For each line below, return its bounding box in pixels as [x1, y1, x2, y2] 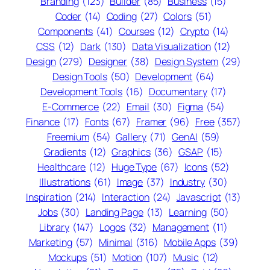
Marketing [28, 235, 72, 249]
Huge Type [111, 160, 157, 174]
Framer [136, 115, 167, 128]
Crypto [180, 24, 210, 38]
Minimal [99, 235, 133, 249]
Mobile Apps [163, 235, 216, 249]
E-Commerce [42, 99, 99, 113]
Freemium [46, 130, 89, 143]
